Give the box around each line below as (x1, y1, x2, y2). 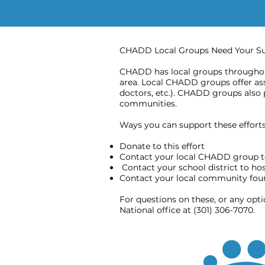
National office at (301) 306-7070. (119, 205, 255, 215)
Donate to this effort (119, 141, 205, 151)
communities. (119, 98, 177, 109)
